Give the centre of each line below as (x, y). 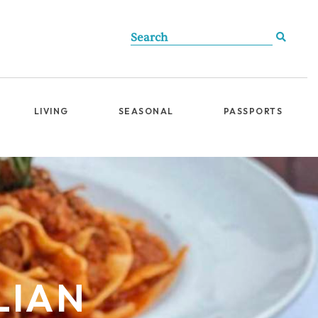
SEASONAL (146, 111)
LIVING (51, 111)
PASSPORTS (253, 111)
